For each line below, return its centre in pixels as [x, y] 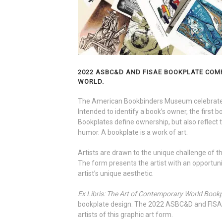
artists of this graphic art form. [125, 215]
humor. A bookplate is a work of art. [133, 132]
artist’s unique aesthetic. [116, 173]
